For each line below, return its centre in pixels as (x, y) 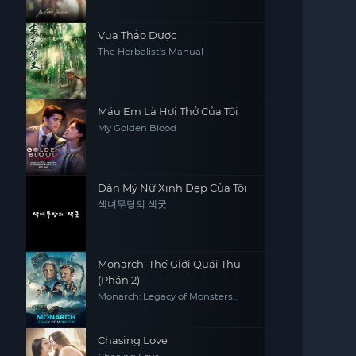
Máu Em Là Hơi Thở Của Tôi (168, 111)
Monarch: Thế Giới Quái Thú (169, 264)
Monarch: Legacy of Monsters (165, 296)
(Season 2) (121, 307)
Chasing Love (132, 340)
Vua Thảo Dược (137, 35)
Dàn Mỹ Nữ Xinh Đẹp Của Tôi (172, 188)
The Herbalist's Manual (150, 52)
